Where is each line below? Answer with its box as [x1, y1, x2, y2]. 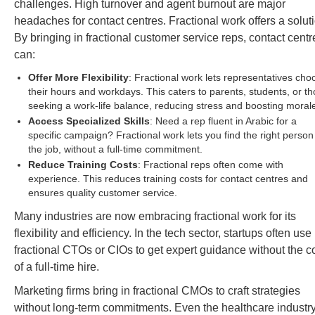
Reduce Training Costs [28, 158, 138, 170]
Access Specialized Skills [28, 115, 150, 127]
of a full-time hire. [14, 260, 99, 273]
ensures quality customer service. [28, 186, 177, 198]
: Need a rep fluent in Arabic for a [150, 115, 297, 127]
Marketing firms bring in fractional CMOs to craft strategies [14, 284, 300, 297]
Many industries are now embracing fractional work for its [14, 210, 296, 222]
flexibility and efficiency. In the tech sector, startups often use [14, 226, 311, 239]
